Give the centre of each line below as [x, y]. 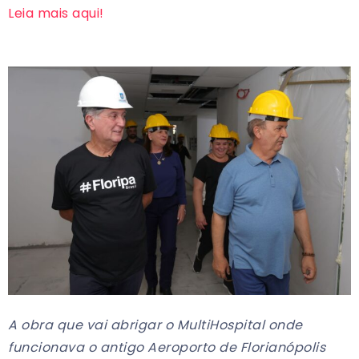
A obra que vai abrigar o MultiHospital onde [155, 325]
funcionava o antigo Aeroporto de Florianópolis [167, 348]
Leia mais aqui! [56, 13]
